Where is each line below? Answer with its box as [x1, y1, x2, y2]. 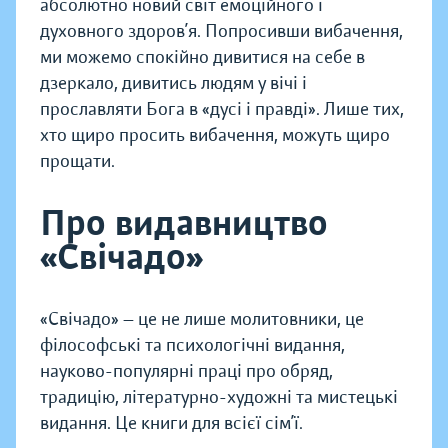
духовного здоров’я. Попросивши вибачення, [40, 20, 403, 43]
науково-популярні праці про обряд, [40, 360, 333, 383]
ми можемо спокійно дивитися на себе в [40, 46, 365, 69]
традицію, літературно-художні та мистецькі [40, 386, 398, 409]
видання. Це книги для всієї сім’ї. [40, 412, 303, 435]
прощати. [40, 150, 115, 173]
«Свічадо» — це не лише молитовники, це [40, 308, 364, 331]
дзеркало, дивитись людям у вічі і [40, 72, 307, 95]
